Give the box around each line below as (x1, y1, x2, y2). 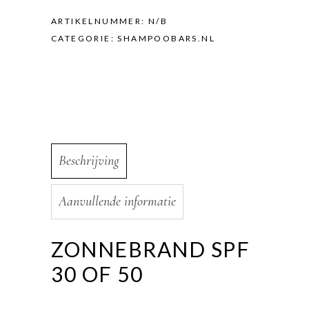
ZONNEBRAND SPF (51, 237, 250, 261)
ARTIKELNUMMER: (51, 16, 148, 26)
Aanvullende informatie (59, 193, 176, 210)
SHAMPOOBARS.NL (117, 33, 216, 43)
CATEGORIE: (51, 33, 118, 43)
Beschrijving (59, 152, 119, 169)
